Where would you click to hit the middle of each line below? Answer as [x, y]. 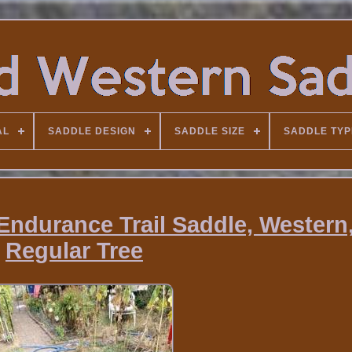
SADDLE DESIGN [92, 131]
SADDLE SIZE [209, 131]
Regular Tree [74, 251]
